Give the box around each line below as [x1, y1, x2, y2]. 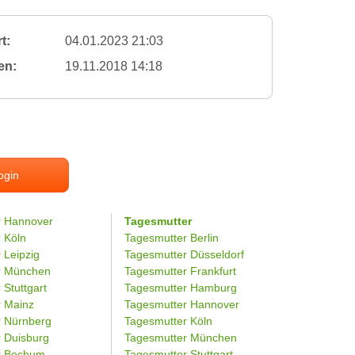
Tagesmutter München [124, 331, 237, 344]
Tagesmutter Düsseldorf [124, 248, 244, 261]
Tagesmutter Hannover [124, 298, 239, 311]
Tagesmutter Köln [124, 315, 212, 327]
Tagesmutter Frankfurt [124, 265, 236, 277]
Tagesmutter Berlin [124, 231, 219, 244]
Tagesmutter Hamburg [124, 281, 237, 294]
